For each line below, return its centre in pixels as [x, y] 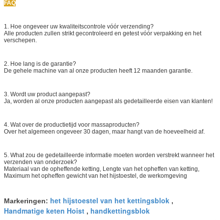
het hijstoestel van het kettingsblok [110, 200]
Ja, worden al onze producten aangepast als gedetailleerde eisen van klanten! [108, 101]
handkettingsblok [120, 210]
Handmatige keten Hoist [44, 210]
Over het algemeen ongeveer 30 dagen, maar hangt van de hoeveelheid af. [104, 131]
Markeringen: [27, 201]
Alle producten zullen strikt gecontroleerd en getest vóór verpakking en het [103, 33]
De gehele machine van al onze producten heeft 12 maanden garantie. [98, 70]
